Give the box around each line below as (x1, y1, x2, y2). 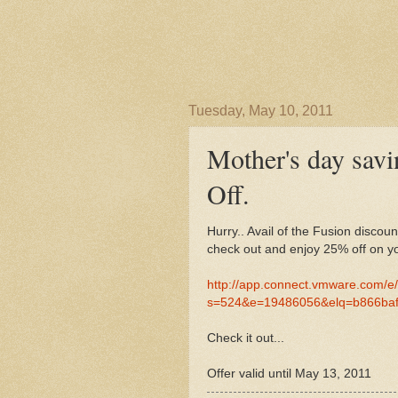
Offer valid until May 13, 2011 (207, 366, 371, 380)
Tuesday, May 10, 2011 (188, 103, 333, 118)
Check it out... (207, 330, 284, 345)
